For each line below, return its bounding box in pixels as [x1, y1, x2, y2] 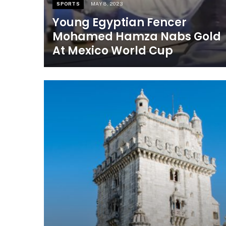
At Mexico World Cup [52, 43, 174, 59]
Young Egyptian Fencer [52, 15, 187, 31]
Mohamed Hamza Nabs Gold [52, 29, 221, 45]
